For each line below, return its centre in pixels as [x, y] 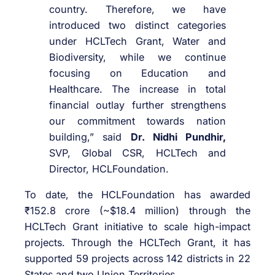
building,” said [90, 137]
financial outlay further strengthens [137, 105]
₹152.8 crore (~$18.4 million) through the [137, 211]
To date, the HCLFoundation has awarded [137, 195]
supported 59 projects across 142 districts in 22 [137, 259]
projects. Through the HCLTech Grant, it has [137, 243]
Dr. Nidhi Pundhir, [178, 137]
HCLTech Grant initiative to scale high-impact [137, 227]
